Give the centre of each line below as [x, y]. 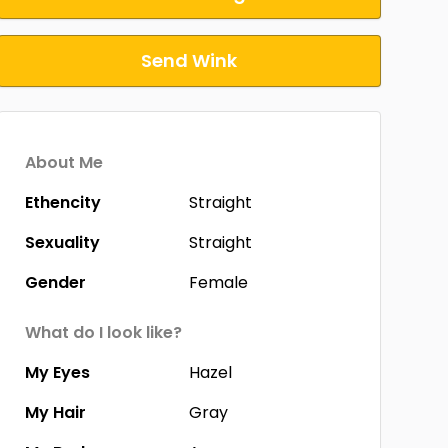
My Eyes [57, 372]
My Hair [55, 412]
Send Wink [189, 60]
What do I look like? [103, 332]
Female [219, 282]
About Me [63, 162]
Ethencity [62, 202]
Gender [55, 282]
